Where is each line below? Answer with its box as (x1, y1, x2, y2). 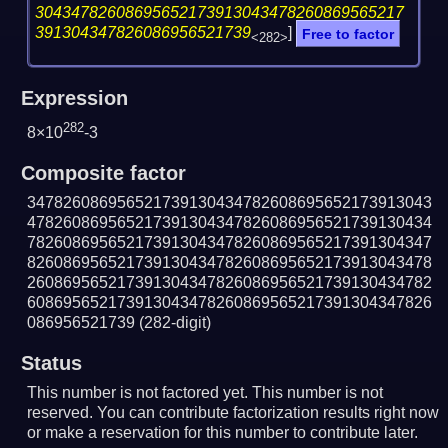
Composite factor (20, 161, 186, 184)
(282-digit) (139, 313, 212, 331)
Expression (20, 86, 128, 109)
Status (20, 351, 82, 374)
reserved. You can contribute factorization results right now (27, 403, 440, 421)
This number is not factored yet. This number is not (27, 383, 384, 401)
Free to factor (302, 25, 394, 42)
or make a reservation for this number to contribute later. (27, 423, 419, 441)
